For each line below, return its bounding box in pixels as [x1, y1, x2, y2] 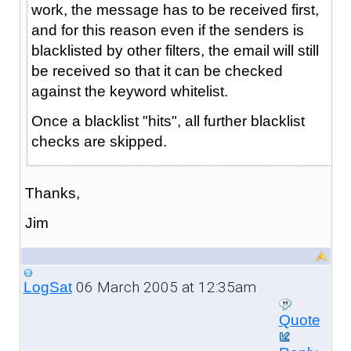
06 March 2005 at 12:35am [71, 277, 256, 296]
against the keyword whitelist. [31, 82, 228, 100]
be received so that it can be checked [31, 62, 283, 79]
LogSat [23, 278, 72, 295]
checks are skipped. [31, 132, 167, 150]
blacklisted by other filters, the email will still [31, 42, 319, 59]
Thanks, [24, 184, 80, 201]
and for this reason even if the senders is [31, 21, 304, 38]
